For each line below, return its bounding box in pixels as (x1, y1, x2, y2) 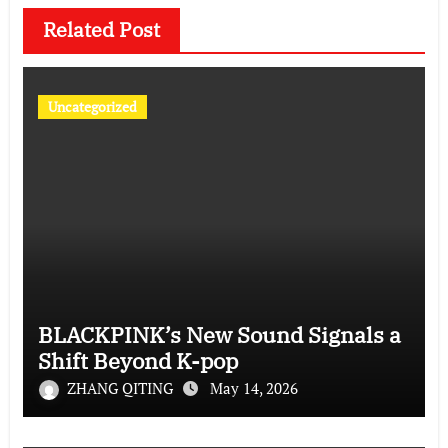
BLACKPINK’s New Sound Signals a (37, 319, 401, 349)
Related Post (42, 15, 160, 43)
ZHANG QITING (66, 377, 177, 398)
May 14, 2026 (209, 377, 298, 398)
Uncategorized (47, 96, 137, 116)
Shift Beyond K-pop (37, 345, 238, 375)
